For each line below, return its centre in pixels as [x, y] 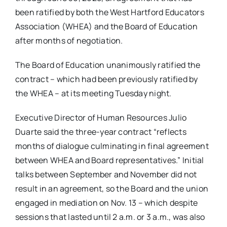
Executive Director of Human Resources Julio [101, 118]
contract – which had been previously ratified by [106, 79]
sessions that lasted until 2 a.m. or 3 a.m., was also [110, 217]
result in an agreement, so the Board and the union [111, 188]
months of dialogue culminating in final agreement [112, 146]
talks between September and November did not [106, 174]
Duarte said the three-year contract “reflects [101, 132]
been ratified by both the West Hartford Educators [109, 12]
